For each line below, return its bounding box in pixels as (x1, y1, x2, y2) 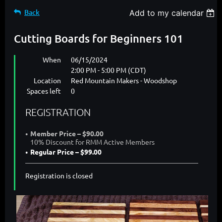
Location (34, 76, 61, 85)
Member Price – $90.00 (30, 129, 104, 138)
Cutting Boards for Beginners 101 (14, 32, 183, 46)
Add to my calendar (129, 8, 204, 18)
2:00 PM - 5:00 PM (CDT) (71, 65, 146, 75)
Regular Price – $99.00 (30, 147, 102, 157)
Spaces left (27, 86, 61, 96)
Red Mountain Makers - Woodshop (71, 76, 177, 85)
